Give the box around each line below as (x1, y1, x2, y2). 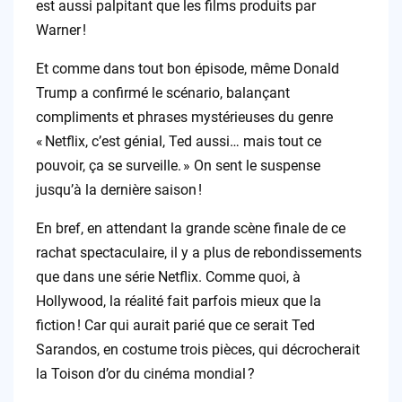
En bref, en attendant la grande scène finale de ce (35, 219, 345, 237)
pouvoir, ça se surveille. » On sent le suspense (35, 156, 320, 174)
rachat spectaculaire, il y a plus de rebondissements (35, 243, 362, 261)
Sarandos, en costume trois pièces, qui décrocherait (35, 340, 360, 358)
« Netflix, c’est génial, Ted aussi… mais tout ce (35, 132, 321, 150)
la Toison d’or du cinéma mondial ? (35, 364, 255, 382)
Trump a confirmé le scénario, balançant (35, 83, 290, 101)
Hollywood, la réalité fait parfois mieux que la (35, 292, 321, 310)
